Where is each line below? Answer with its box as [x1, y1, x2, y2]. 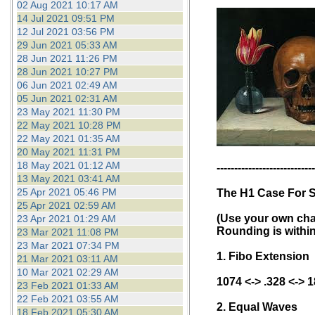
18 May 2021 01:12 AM [16, 160, 120, 171]
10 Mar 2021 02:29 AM [16, 266, 119, 278]
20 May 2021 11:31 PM [16, 146, 120, 157]
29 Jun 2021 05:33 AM [16, 39, 117, 51]
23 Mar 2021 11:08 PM [16, 226, 119, 238]
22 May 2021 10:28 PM [16, 120, 121, 131]
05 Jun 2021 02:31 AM [16, 93, 117, 104]
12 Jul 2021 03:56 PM [16, 26, 115, 37]
